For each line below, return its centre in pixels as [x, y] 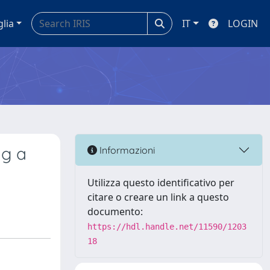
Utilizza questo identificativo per [161, 183]
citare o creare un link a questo [158, 197]
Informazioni [126, 150]
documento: [115, 212]
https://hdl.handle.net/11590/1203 [167, 227]
